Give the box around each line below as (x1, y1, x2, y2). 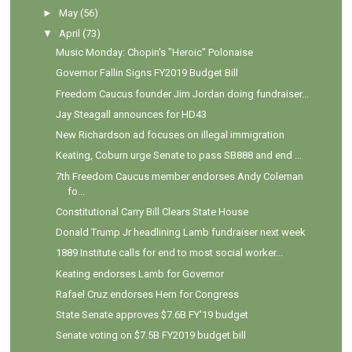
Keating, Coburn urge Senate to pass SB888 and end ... (55, 149, 302, 162)
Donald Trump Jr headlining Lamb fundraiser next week (55, 226, 306, 239)
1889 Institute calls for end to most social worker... (55, 247, 283, 259)
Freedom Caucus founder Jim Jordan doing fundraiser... (55, 87, 309, 100)
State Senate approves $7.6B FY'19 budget (55, 309, 248, 321)
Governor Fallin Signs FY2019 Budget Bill (55, 67, 238, 79)
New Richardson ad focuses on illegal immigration (55, 129, 284, 141)
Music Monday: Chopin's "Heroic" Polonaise (55, 46, 253, 59)
